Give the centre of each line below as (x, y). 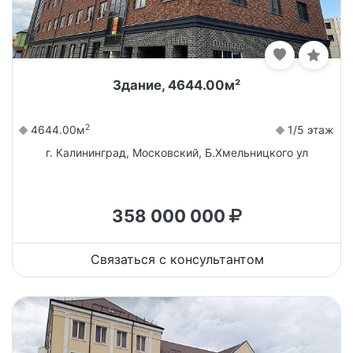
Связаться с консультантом (177, 259)
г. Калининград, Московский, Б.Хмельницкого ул (176, 152)
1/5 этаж (309, 129)
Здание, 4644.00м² (176, 85)
